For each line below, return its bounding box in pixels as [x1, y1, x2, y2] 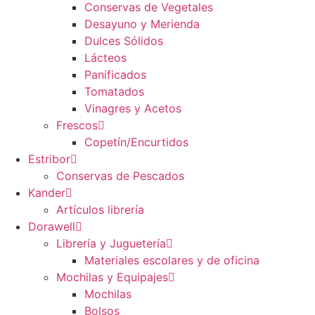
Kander [28, 186, 65, 200]
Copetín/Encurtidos [84, 135, 188, 150]
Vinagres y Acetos [84, 101, 181, 116]
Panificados [84, 67, 146, 82]
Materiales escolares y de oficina [84, 253, 259, 268]
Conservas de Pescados [56, 169, 184, 184]
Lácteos [84, 51, 127, 65]
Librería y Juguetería [56, 236, 166, 251]
